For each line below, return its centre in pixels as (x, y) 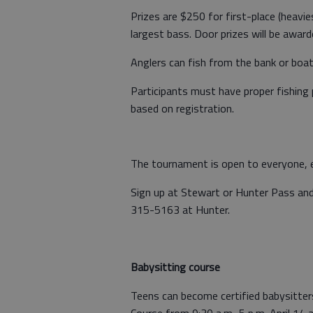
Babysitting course (175, 267)
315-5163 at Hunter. (180, 210)
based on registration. (182, 108)
